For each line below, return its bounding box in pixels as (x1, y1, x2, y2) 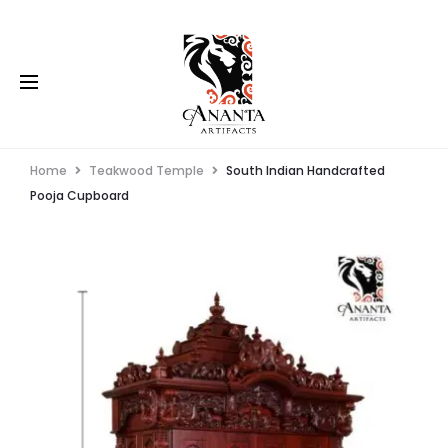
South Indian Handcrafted (226, 162, 385, 179)
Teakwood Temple (89, 162, 204, 179)
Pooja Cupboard (30, 187, 129, 204)
